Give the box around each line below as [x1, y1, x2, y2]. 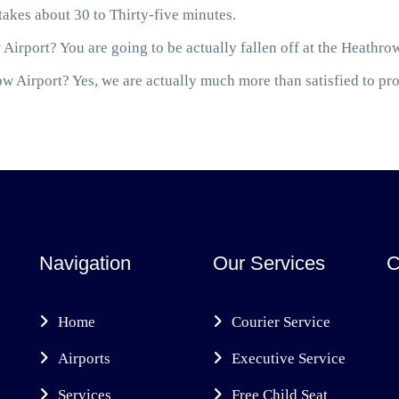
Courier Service [232, 313, 330, 330]
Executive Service [232, 350, 346, 367]
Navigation [39, 252, 131, 274]
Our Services [213, 252, 325, 274]
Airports [58, 350, 110, 367]
